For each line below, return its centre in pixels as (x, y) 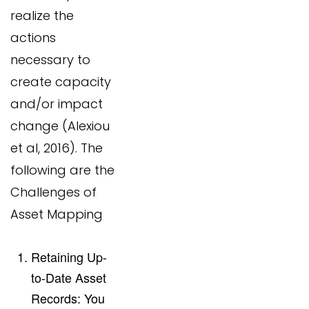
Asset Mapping (57, 215)
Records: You (68, 298)
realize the (42, 16)
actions (33, 38)
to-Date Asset (69, 278)
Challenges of (53, 192)
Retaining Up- (69, 257)
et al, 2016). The (57, 148)
